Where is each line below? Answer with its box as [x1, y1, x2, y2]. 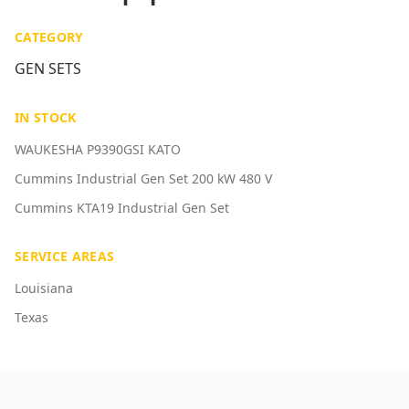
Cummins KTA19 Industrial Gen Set [15, 199, 229, 216]
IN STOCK [15, 109, 77, 126]
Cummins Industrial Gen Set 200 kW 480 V [15, 170, 272, 187]
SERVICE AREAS [15, 247, 115, 265]
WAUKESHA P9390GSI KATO [15, 141, 181, 158]
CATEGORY [15, 28, 84, 46]
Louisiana [15, 279, 73, 297]
